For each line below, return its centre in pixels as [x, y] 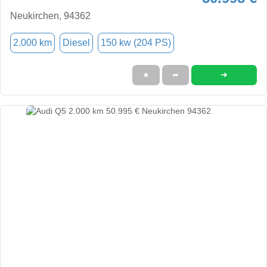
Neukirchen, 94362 [50, 15]
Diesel [76, 42]
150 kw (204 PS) [136, 42]
